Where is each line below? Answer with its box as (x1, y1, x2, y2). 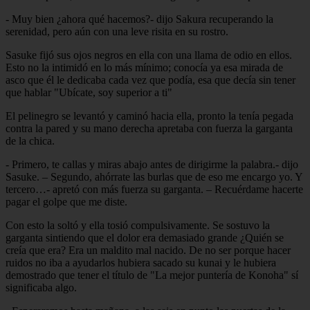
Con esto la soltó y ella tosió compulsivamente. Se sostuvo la (6, 219, 270, 231)
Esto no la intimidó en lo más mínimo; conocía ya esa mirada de (6, 61, 283, 73)
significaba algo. (6, 281, 77, 293)
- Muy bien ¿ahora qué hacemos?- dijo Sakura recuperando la (6, 12, 273, 25)
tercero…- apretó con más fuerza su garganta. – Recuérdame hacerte (6, 183, 303, 195)
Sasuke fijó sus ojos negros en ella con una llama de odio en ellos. (6, 48, 292, 61)
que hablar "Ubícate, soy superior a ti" (6, 86, 172, 98)
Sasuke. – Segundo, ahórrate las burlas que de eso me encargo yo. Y (6, 170, 302, 183)
